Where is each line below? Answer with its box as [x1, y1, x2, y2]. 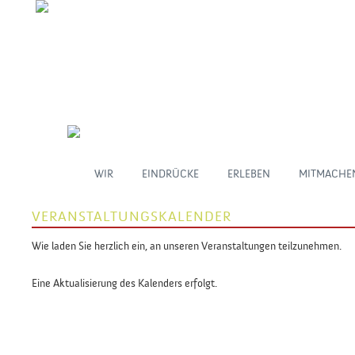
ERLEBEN [227, 167, 270, 181]
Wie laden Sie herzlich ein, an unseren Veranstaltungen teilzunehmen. [32, 239, 342, 253]
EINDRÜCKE [142, 167, 199, 181]
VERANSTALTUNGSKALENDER [32, 208, 231, 225]
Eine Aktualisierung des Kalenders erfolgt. [32, 277, 217, 290]
